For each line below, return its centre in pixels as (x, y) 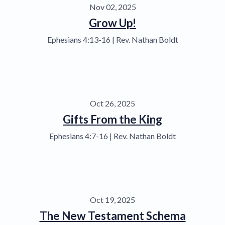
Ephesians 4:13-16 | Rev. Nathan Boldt (113, 39)
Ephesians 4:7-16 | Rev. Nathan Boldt (113, 136)
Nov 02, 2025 (113, 7)
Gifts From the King (113, 119)
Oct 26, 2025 (113, 103)
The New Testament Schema (113, 215)
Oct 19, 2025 (113, 199)
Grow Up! (113, 23)
